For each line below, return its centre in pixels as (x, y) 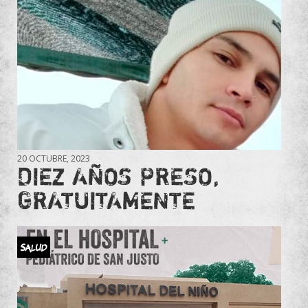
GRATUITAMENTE (106, 200)
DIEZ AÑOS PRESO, (118, 176)
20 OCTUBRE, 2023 (54, 158)
